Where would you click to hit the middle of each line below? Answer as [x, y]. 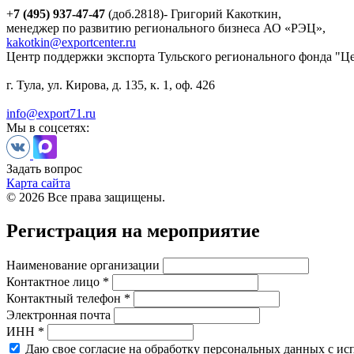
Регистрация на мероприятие [133, 230]
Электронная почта [58, 314]
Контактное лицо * [58, 281]
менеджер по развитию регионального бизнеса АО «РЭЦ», [168, 28]
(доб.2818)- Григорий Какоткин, [193, 13]
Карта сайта [38, 183]
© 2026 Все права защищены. [86, 197]
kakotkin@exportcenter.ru [71, 42]
